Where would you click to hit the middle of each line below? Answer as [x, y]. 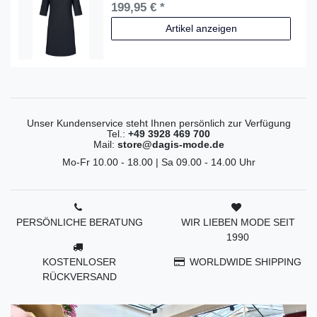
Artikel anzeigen [201, 28]
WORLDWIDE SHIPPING [246, 261]
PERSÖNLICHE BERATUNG [79, 222]
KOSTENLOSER [79, 261]
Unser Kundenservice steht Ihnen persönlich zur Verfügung [158, 123]
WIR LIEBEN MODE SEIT [238, 222]
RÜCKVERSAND [79, 276]
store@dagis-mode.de [171, 144]
